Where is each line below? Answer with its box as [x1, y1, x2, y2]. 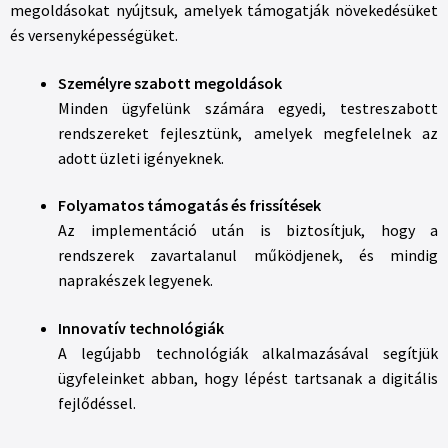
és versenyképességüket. [10, 25, 178, 46]
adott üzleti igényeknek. [58, 147, 224, 168]
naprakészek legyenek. [58, 270, 213, 291]
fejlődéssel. [58, 392, 136, 413]
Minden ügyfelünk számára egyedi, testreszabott [58, 97, 438, 118]
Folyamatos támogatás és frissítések [58, 195, 321, 216]
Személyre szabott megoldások [58, 72, 282, 93]
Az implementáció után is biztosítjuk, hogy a [58, 220, 438, 241]
